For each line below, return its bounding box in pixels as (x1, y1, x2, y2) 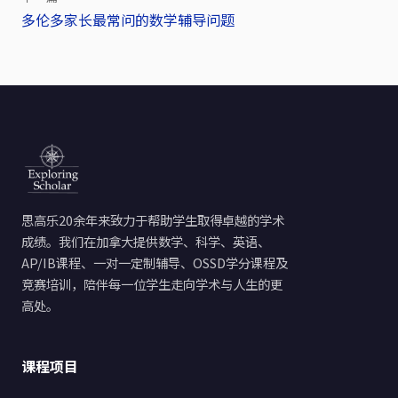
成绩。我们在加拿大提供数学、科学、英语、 (21, 232, 270, 251)
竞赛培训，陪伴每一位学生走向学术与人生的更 (21, 275, 283, 294)
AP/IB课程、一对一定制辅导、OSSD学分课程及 (21, 253, 288, 273)
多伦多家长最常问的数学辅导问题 (21, 9, 235, 31)
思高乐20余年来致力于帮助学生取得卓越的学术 (21, 211, 284, 230)
